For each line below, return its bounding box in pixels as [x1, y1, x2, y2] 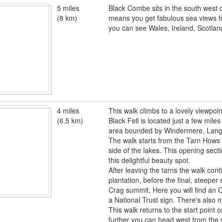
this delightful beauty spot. [109, 155, 190, 165]
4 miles [57, 106, 79, 115]
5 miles [57, 3, 79, 13]
